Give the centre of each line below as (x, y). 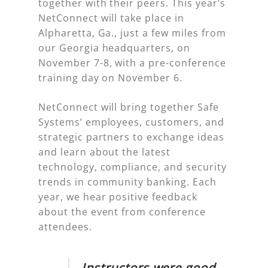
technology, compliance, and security (133, 167)
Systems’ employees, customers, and (131, 122)
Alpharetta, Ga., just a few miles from (132, 33)
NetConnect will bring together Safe (129, 107)
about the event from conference (122, 212)
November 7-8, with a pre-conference (132, 63)
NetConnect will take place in (111, 18)
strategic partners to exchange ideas (131, 137)
